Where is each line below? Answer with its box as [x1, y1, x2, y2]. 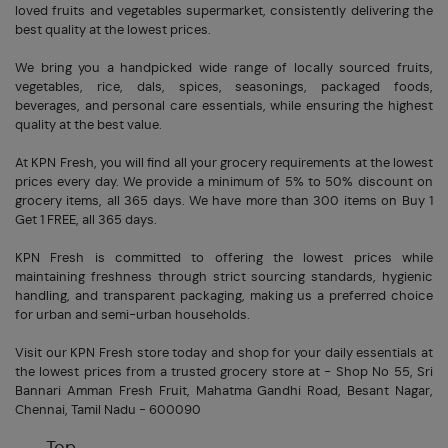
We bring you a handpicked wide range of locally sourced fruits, [15, 61, 433, 75]
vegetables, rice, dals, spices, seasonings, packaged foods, [15, 80, 433, 94]
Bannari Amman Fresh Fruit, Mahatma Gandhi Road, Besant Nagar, [15, 384, 433, 398]
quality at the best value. [15, 118, 162, 132]
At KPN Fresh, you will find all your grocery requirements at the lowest [15, 156, 433, 170]
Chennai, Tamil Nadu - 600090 [15, 403, 201, 417]
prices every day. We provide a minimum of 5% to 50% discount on [15, 175, 433, 189]
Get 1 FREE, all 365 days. [15, 213, 157, 227]
